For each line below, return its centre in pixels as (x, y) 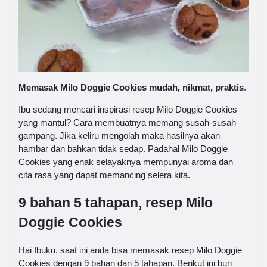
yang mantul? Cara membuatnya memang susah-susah (127, 123)
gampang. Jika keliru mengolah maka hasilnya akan (119, 136)
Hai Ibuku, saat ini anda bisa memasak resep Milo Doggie (130, 250)
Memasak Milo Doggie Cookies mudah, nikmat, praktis (131, 88)
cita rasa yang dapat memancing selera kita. (104, 175)
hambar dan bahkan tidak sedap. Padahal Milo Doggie (123, 149)
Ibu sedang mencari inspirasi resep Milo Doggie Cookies (128, 110)
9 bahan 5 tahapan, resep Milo (116, 203)
